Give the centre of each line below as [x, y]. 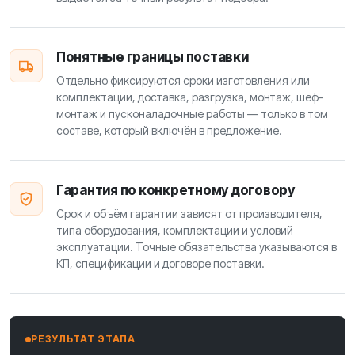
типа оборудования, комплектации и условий [175, 231]
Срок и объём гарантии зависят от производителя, [189, 214]
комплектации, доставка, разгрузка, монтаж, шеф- [190, 97]
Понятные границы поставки [153, 57]
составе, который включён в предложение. [169, 131]
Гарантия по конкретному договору [176, 191]
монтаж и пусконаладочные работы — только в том [192, 114]
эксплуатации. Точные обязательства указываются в [197, 247]
